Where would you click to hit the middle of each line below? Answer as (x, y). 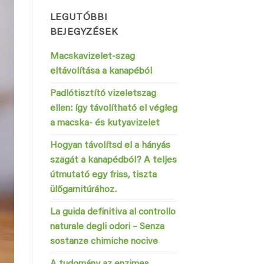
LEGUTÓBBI (79, 17)
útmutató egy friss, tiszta (103, 175)
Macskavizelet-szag (92, 56)
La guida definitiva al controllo (113, 212)
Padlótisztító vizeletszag (103, 93)
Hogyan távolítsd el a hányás (110, 145)
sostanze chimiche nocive (104, 241)
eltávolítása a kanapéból (101, 71)
